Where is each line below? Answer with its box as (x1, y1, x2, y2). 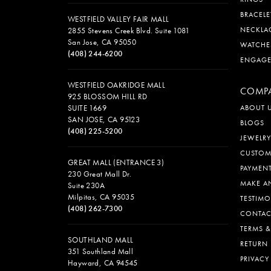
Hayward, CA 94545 (68, 258, 138, 269)
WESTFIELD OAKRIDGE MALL (68, 80, 166, 91)
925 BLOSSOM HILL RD (68, 91, 148, 102)
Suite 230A (68, 180, 105, 191)
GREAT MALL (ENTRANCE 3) (68, 157, 165, 168)
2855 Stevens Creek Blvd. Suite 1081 (68, 25, 189, 36)
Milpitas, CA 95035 (68, 192, 135, 203)
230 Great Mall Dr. (68, 169, 132, 180)
